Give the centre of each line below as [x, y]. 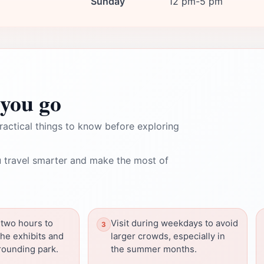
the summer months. [154, 249]
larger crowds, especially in [168, 236]
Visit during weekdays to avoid [174, 223]
